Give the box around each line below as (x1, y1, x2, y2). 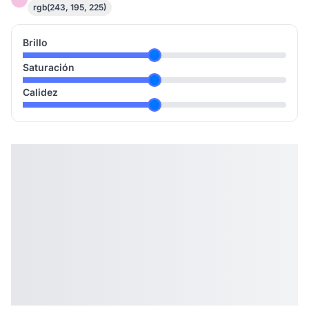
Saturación (23, 61, 74, 73)
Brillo (23, 37, 48, 48)
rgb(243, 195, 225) (33, 2, 106, 12)
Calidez (23, 86, 58, 98)
